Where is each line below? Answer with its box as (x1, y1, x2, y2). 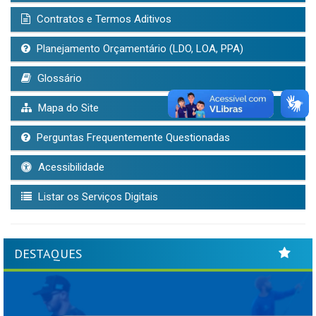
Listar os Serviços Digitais (35, 190, 158, 204)
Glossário (35, 72, 82, 85)
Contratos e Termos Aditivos (34, 13, 171, 26)
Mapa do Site (35, 102, 99, 115)
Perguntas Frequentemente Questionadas (34, 131, 230, 145)
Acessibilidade (35, 161, 104, 174)
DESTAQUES (14, 245, 82, 262)
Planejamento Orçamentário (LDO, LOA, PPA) (34, 42, 243, 56)
